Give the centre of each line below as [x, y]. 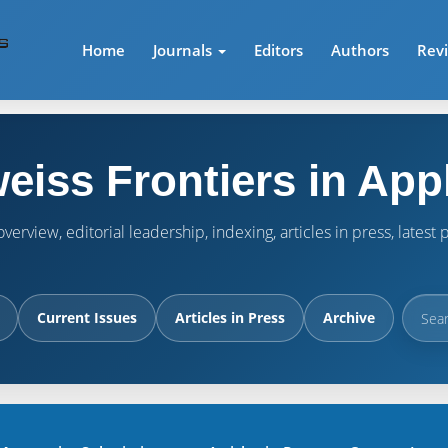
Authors [360, 50]
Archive [349, 317]
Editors [279, 50]
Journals [185, 50]
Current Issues [87, 317]
